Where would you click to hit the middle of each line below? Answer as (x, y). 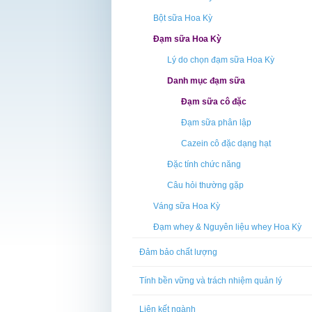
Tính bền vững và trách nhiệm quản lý (211, 281)
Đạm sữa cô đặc (214, 102)
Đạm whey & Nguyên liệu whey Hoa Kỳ (227, 227)
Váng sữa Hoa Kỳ (187, 206)
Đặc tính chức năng (204, 164)
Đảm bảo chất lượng (178, 252)
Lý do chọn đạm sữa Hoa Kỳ (221, 60)
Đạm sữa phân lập (216, 123)
